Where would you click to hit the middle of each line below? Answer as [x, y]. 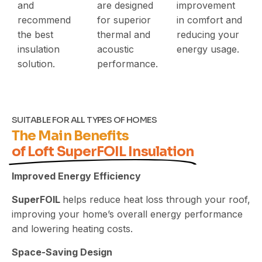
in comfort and [209, 20]
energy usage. [208, 49]
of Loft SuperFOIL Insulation [103, 151]
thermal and [124, 34]
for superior [124, 20]
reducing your [208, 34]
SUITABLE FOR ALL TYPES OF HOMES [85, 120]
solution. [36, 63]
